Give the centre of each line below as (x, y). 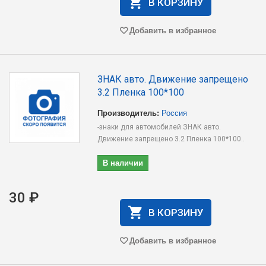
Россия (175, 113)
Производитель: (129, 113)
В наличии (123, 162)
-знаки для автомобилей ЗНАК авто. (159, 127)
